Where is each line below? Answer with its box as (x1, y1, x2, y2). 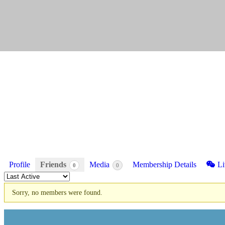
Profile (9, 160, 30, 169)
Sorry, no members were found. (12, 188, 102, 196)
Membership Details (133, 160, 196, 169)
